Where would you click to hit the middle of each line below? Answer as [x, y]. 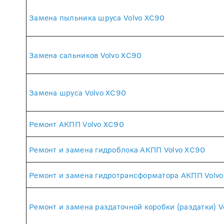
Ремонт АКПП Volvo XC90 [76, 124]
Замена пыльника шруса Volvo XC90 [97, 17]
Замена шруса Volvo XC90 [78, 92]
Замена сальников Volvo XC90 [85, 55]
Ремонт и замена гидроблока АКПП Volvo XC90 [117, 149]
